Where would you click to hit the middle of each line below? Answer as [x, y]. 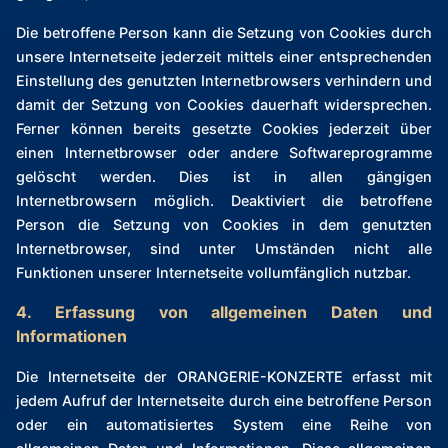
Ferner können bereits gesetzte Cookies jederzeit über [224, 129]
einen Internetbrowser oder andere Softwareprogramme [224, 153]
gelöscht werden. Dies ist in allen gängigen [224, 177]
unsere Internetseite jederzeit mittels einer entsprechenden [224, 57]
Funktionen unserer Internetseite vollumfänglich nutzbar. [213, 273]
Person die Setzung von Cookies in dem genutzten [224, 225]
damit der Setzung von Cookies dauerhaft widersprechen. [224, 105]
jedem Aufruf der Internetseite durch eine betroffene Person [224, 401]
